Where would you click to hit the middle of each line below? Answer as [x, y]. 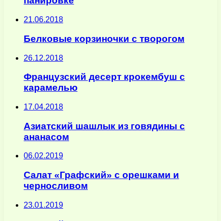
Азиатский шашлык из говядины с [104, 126]
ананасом [46, 137]
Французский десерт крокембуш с [104, 77]
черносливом [56, 186]
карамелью [51, 88]
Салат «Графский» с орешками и [101, 175]
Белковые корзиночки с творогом [104, 38]
